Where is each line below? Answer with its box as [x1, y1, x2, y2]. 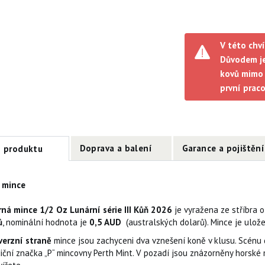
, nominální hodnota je [2, 216, 89, 228]
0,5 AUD [89, 216, 126, 228]
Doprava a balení [79, 142, 152, 154]
